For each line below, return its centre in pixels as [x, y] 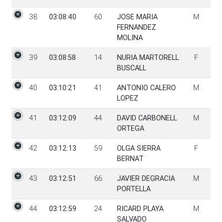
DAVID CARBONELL [147, 118]
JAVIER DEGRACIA [146, 178]
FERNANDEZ [136, 27]
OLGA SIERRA [139, 148]
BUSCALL [131, 68]
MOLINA [130, 37]
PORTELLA [134, 189]
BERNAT [130, 158]
